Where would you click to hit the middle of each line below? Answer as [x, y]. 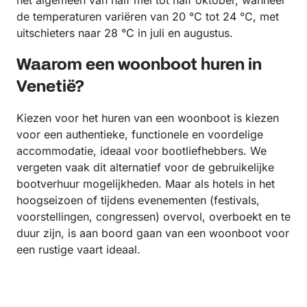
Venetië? [50, 87]
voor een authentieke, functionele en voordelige [140, 134]
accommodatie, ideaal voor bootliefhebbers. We [142, 151]
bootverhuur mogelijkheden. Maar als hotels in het [146, 184]
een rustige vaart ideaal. [78, 249]
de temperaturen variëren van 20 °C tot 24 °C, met [148, 16]
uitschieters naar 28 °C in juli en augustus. [125, 33]
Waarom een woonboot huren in [139, 65]
